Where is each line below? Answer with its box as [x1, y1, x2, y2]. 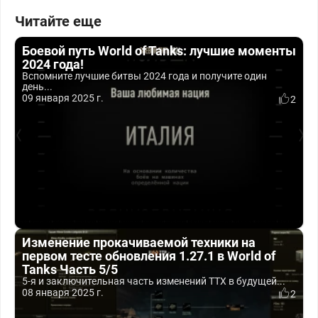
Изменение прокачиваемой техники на [22, 235, 256, 250]
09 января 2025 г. [22, 92, 104, 104]
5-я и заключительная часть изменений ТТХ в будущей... [22, 275, 285, 287]
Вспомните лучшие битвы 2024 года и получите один [22, 70, 267, 82]
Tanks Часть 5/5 [22, 262, 118, 277]
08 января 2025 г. [22, 287, 104, 298]
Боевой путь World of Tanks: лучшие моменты [22, 43, 296, 58]
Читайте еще [15, 13, 102, 30]
